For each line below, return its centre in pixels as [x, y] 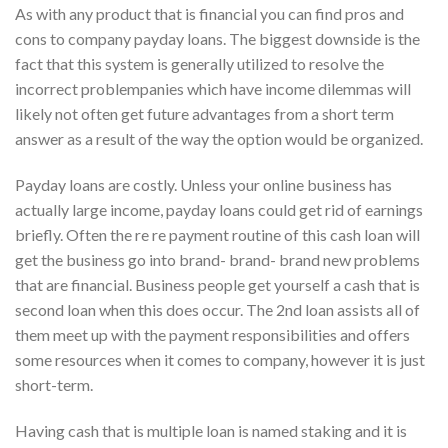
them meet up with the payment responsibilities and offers [212, 335]
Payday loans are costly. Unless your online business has [203, 185]
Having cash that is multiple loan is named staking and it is [211, 430]
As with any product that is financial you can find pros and [209, 14]
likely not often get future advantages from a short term [204, 114]
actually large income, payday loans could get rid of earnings [219, 210]
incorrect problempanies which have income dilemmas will [213, 89]
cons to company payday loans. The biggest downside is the [217, 39]
